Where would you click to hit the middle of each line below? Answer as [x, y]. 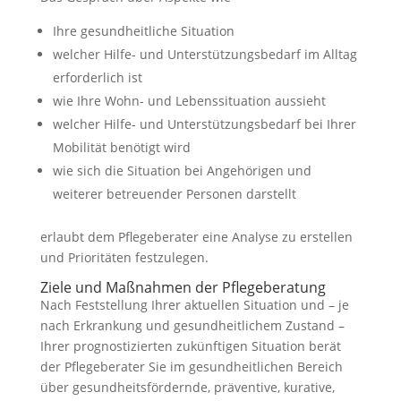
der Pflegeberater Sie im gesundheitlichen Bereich [191, 367]
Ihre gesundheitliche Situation [143, 31]
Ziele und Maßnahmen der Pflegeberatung [183, 287]
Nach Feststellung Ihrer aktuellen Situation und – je [194, 305]
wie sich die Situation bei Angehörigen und [182, 171]
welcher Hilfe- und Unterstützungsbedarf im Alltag [205, 54]
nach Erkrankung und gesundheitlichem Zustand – [192, 325]
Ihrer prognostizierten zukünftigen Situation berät [190, 346]
